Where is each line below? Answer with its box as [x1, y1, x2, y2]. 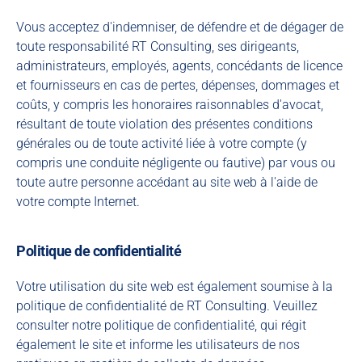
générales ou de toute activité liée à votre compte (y [16, 136, 307, 151]
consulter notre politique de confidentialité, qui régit [16, 318, 306, 333]
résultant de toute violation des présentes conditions [16, 116, 313, 132]
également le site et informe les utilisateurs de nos [16, 337, 300, 352]
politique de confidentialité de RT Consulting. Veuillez [16, 298, 318, 314]
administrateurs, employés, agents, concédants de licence [16, 58, 343, 74]
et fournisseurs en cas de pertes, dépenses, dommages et [16, 78, 339, 93]
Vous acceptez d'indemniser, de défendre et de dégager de [16, 19, 343, 35]
